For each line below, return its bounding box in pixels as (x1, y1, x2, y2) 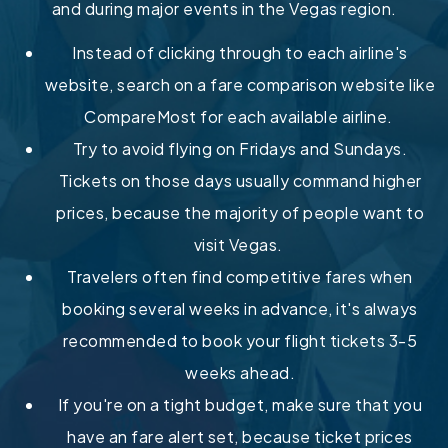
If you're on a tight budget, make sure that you (57, 393, 423, 415)
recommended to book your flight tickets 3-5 (62, 329, 418, 351)
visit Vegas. (193, 233, 287, 255)
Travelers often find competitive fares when (67, 265, 413, 287)
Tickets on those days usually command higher (58, 169, 422, 191)
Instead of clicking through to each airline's (72, 41, 408, 63)
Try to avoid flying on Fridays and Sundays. (72, 137, 408, 159)
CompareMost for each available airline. (84, 105, 396, 127)
